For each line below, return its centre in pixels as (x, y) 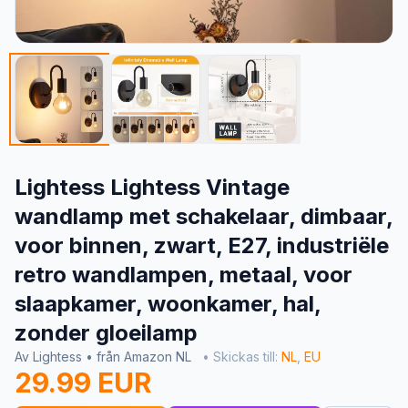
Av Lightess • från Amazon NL (105, 357)
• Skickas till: (242, 357)
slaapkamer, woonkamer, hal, (168, 304)
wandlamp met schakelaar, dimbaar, (204, 216)
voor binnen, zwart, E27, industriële (202, 245)
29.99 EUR (83, 382)
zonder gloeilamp (106, 333)
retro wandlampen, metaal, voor (184, 275)
